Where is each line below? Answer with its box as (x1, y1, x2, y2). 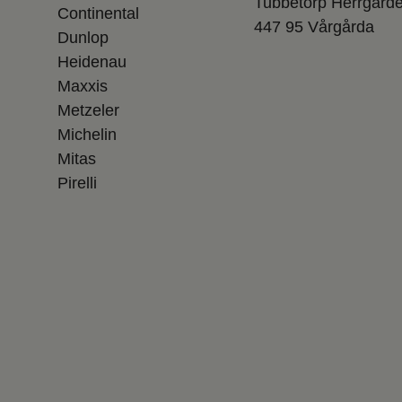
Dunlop (57, 28, 109, 47)
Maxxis (57, 76, 108, 95)
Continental (57, 4, 139, 22)
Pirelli (57, 173, 97, 192)
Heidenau (57, 52, 127, 71)
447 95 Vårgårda (253, 17, 374, 36)
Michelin (57, 125, 117, 144)
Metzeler (57, 100, 119, 119)
